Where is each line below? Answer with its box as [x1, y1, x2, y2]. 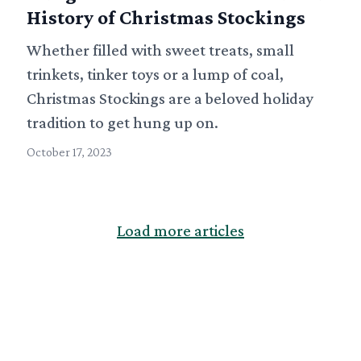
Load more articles [117, 221, 244, 239]
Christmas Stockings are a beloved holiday [27, 89, 314, 107]
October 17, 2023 [27, 144, 113, 159]
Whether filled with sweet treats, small [27, 40, 295, 59]
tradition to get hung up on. [27, 113, 219, 131]
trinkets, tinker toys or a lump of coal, [27, 64, 284, 83]
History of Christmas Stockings [27, 6, 306, 28]
